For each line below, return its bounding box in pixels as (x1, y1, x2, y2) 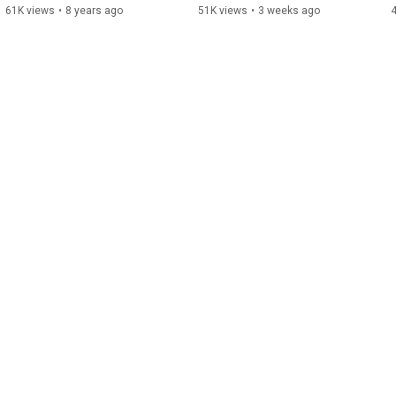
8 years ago (65, 4, 123, 17)
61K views (5, 4, 55, 17)
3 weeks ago (258, 4, 320, 17)
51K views (198, 4, 247, 17)
